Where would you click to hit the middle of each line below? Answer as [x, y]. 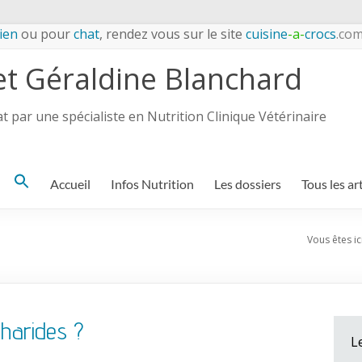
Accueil [70, 184]
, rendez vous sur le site [171, 34]
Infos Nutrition [152, 184]
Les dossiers [248, 184]
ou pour [46, 34]
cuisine [265, 34]
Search [32, 183]
